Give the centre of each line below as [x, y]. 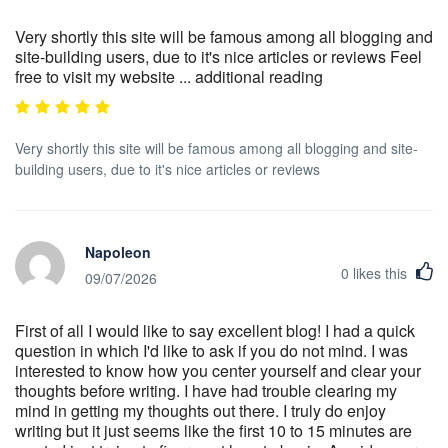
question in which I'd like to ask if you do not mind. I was [211, 350]
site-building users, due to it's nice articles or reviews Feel [218, 56]
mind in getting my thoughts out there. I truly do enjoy [200, 410]
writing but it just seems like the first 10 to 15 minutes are [213, 430]
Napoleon [118, 252]
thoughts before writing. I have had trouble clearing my [206, 390]
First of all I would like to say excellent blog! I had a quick [215, 330]
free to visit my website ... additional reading [169, 76]
